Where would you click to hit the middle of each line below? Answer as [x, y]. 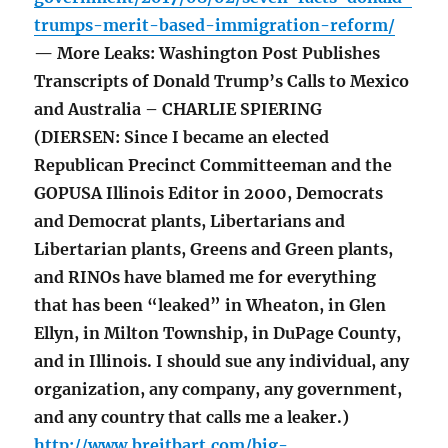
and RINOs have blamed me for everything [205, 277]
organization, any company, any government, [218, 389]
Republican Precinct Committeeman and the [213, 165]
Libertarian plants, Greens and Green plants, [214, 249]
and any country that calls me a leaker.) [192, 417]
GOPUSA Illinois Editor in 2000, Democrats [209, 193]
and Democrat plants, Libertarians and [190, 221]
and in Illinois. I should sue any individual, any [222, 361]
